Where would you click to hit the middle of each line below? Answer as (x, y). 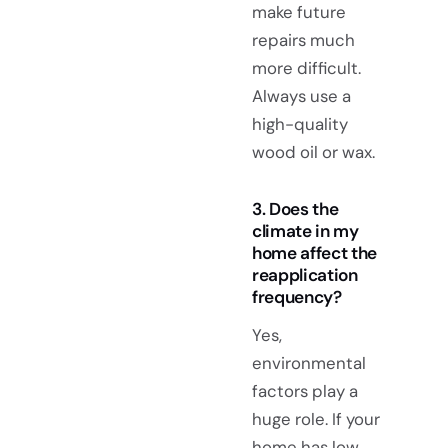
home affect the (314, 253)
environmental (309, 363)
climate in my (305, 231)
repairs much (303, 40)
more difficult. (306, 68)
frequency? (297, 297)
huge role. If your (316, 419)
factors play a (305, 391)
